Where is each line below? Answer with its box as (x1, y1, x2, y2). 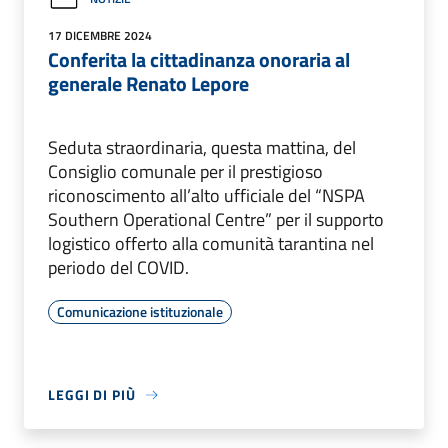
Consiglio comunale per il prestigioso (48, 158, 323, 186)
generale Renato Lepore (48, 68, 249, 100)
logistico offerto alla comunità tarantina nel (48, 230, 374, 258)
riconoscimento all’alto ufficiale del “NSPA (48, 182, 365, 210)
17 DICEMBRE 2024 (48, 26, 152, 46)
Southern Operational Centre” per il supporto (48, 206, 384, 234)
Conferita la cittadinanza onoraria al (48, 44, 350, 76)
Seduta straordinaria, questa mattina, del (48, 134, 356, 162)
